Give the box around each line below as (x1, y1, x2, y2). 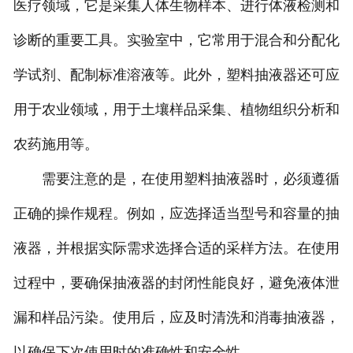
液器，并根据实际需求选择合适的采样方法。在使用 (13, 240, 340, 256)
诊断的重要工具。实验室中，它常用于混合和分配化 (13, 32, 340, 48)
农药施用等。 (13, 136, 98, 152)
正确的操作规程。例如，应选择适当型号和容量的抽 (13, 205, 340, 221)
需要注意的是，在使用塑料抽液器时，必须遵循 (13, 170, 340, 187)
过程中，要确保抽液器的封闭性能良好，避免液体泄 (13, 274, 340, 291)
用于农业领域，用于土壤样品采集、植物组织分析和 (13, 101, 340, 117)
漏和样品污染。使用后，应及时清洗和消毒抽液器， (13, 309, 340, 325)
